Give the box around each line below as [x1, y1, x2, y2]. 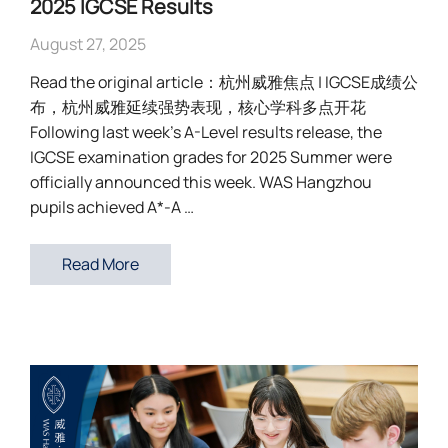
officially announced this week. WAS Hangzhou [30, 171, 372, 193]
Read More [62, 253, 139, 275]
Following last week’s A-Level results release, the [30, 121, 382, 143]
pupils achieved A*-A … [30, 196, 194, 218]
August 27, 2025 [30, 33, 146, 55]
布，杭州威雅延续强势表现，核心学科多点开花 [30, 96, 372, 118]
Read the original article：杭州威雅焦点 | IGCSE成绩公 [30, 71, 418, 93]
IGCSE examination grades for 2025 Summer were [30, 146, 392, 168]
